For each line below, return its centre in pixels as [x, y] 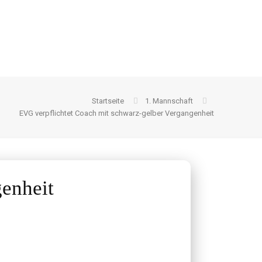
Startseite [108, 101]
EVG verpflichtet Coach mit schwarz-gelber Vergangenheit [117, 113]
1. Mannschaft [169, 101]
